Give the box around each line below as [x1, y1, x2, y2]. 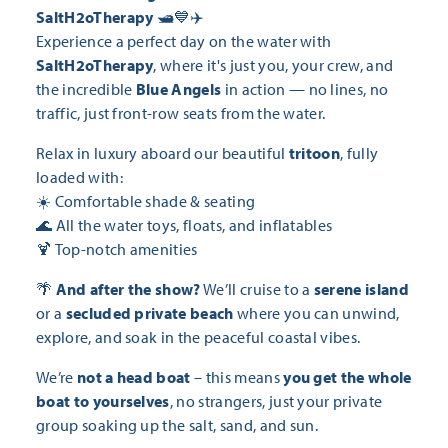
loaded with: [36, 166, 123, 187]
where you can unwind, [233, 302, 400, 323]
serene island [313, 278, 409, 299]
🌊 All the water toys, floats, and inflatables [36, 214, 333, 235]
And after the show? [55, 278, 201, 299]
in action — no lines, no [221, 78, 389, 99]
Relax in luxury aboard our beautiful [36, 142, 289, 163]
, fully [340, 142, 379, 163]
